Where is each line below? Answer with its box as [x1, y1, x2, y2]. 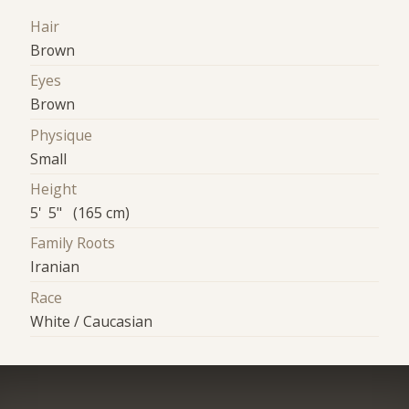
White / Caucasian [30, 310, 153, 331]
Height [30, 178, 78, 199]
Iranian [30, 257, 80, 278]
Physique [30, 124, 93, 145]
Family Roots [30, 233, 116, 254]
